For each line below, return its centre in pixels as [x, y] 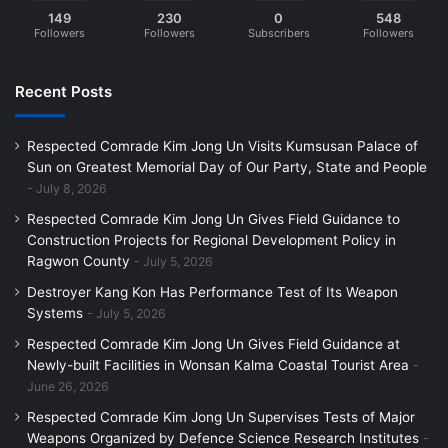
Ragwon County [78, 261]
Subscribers [278, 33]
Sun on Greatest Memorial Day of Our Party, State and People [227, 167]
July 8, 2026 [71, 189]
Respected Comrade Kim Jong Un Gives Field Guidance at [213, 344]
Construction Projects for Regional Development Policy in [211, 240]
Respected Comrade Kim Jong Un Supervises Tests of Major [221, 417]
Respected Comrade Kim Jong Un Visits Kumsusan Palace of [222, 146]
